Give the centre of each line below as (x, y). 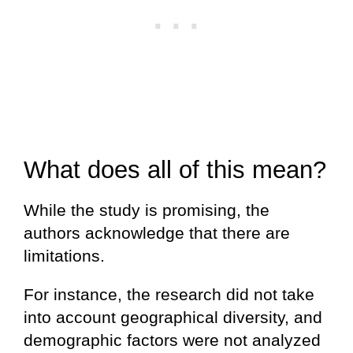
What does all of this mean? (175, 169)
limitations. (64, 256)
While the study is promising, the (147, 210)
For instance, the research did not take (169, 295)
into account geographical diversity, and (173, 318)
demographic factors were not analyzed (172, 340)
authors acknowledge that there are (157, 233)
